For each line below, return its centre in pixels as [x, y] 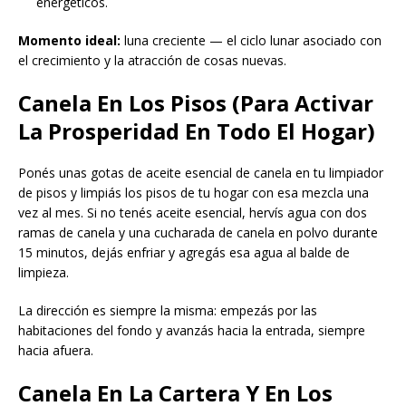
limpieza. [43, 273]
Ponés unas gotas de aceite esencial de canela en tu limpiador [201, 173]
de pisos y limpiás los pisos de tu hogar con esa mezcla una [193, 193]
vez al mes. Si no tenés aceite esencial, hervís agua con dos [193, 213]
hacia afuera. [56, 351]
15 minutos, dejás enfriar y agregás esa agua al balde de [184, 253]
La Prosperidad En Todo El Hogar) [197, 131]
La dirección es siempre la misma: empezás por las [168, 311]
